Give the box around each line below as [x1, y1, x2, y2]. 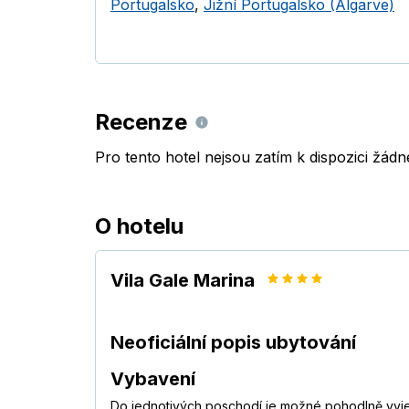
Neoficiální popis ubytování [110, 331, 356, 354]
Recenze [95, 109, 187, 136]
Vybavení [110, 368, 195, 391]
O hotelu [95, 213, 184, 240]
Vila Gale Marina [110, 269, 255, 292]
